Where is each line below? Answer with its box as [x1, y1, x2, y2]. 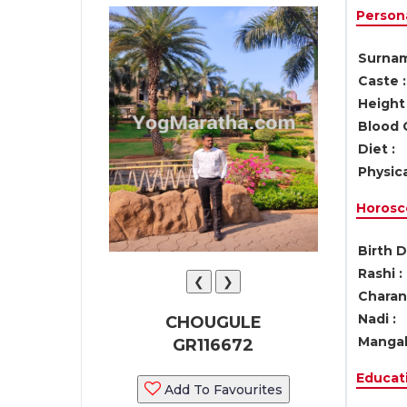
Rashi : [357, 265, 402, 282]
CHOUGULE [164, 313, 262, 333]
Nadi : [357, 311, 396, 327]
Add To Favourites [160, 382, 283, 398]
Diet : [357, 141, 395, 157]
